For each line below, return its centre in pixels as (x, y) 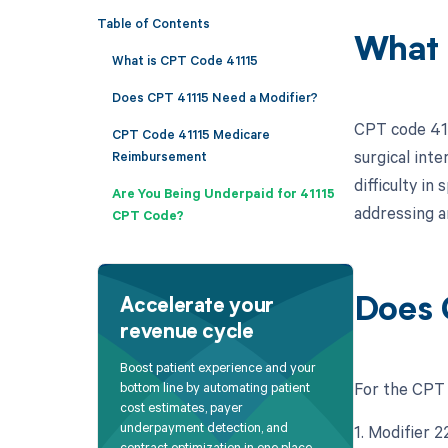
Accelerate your (197, 306)
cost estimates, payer (182, 407)
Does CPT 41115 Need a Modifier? (214, 96)
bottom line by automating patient (215, 387)
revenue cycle (187, 332)
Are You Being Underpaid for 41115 (223, 192)
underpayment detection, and (204, 427)
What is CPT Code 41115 (184, 59)
